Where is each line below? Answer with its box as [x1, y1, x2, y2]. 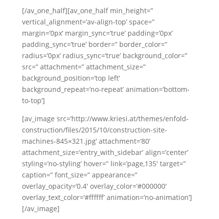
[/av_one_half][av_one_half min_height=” [22, 6, 153, 15]
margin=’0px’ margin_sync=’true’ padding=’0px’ [22, 28, 173, 38]
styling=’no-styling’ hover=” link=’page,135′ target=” [22, 159, 186, 168]
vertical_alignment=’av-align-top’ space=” [22, 17, 154, 26]
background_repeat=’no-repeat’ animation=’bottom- [22, 85, 190, 94]
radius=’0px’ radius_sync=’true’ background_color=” [22, 51, 187, 60]
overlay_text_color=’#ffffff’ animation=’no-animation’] [22, 193, 192, 202]
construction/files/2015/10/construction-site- [22, 125, 167, 134]
